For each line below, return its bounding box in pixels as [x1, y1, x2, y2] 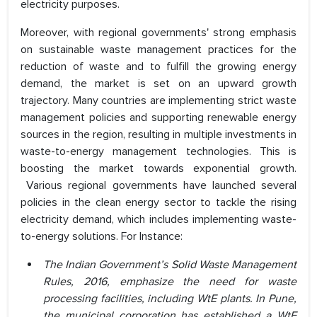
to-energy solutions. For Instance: [21, 229, 183, 244]
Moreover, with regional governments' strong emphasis [21, 25, 296, 40]
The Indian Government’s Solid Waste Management [43, 258, 296, 272]
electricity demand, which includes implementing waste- [21, 212, 296, 227]
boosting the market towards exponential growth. [21, 161, 296, 176]
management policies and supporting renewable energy [21, 110, 296, 125]
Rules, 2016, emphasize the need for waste [43, 275, 296, 289]
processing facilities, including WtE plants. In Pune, [43, 292, 296, 306]
